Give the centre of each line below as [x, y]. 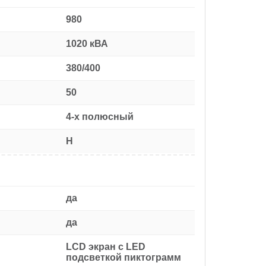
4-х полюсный [100, 116]
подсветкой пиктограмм [123, 257]
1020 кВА [87, 43]
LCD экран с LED [106, 246]
